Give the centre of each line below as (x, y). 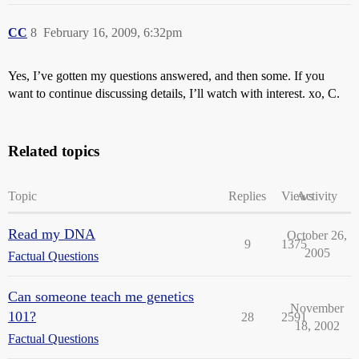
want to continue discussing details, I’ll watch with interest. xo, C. (174, 94)
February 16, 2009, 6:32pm (113, 33)
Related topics (54, 151)
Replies (247, 196)
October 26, (317, 236)
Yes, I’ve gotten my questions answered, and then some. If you (166, 76)
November (317, 309)
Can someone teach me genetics (101, 297)
